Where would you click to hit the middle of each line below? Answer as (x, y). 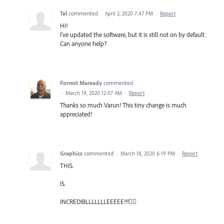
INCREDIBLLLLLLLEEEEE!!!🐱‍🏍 (98, 201)
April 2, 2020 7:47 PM (129, 13)
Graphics (71, 153)
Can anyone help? (83, 43)
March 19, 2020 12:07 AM (94, 93)
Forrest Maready (81, 82)
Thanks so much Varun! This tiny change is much (123, 105)
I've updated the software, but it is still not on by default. (133, 34)
